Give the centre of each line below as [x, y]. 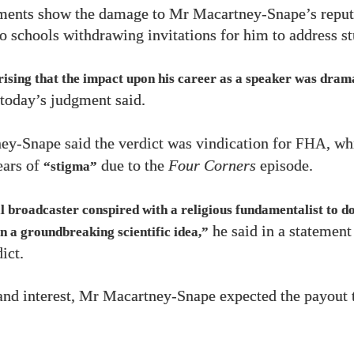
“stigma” [70, 166]
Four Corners [212, 166]
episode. [284, 166]
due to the [133, 166]
